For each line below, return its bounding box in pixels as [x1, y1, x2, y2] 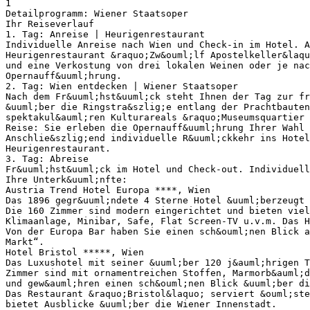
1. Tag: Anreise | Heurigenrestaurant [6, 28, 205, 39]
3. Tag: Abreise [6, 153, 89, 164]
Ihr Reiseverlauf [6, 18, 94, 29]
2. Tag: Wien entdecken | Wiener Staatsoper [6, 80, 238, 91]
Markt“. [6, 236, 44, 247]
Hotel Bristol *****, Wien [6, 246, 144, 257]
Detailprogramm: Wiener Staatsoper [6, 8, 188, 19]
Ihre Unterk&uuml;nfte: [6, 174, 127, 185]
